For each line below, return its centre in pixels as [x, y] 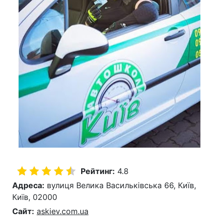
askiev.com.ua [63, 211]
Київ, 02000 [35, 197]
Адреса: [28, 185]
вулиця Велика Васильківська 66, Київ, [120, 185]
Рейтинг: [98, 171]
